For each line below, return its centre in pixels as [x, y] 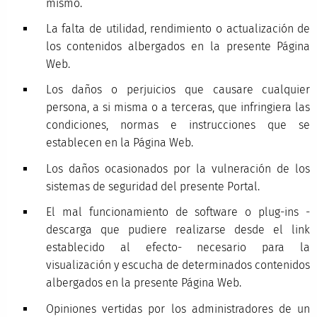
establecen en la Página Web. [119, 143]
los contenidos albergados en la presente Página [178, 46]
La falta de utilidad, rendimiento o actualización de [178, 29]
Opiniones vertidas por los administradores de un [178, 309]
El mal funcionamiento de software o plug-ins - [178, 212]
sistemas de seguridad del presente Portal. [152, 186]
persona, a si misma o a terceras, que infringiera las [178, 108]
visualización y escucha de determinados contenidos [178, 265]
